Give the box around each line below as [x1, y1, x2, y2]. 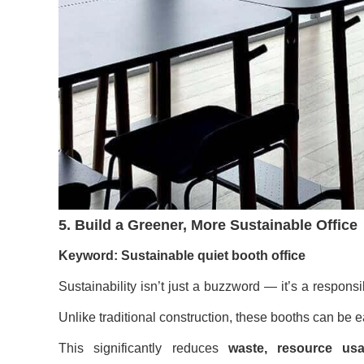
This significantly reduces [58, 340, 228, 355]
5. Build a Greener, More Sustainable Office [58, 216, 357, 233]
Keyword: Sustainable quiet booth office [58, 248, 305, 262]
